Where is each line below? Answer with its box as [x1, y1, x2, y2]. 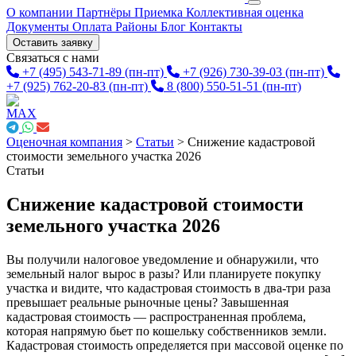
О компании [6, 6, 76, 19]
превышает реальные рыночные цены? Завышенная [6, 295, 288, 309]
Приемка [134, 6, 186, 19]
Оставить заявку [13, 37, 93, 48]
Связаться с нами [6, 51, 99, 64]
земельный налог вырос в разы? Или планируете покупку [6, 266, 321, 281]
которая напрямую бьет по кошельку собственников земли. [6, 323, 327, 338]
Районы [115, 20, 161, 33]
